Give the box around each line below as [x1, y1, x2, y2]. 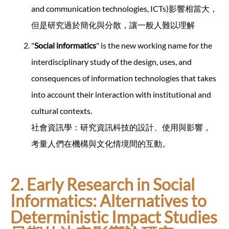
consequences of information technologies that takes [31, 73, 216, 83]
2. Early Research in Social [10, 174, 195, 195]
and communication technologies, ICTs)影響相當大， [31, 4, 218, 14]
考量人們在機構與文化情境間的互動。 [31, 139, 170, 149]
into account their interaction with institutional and [31, 89, 211, 100]
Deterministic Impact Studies [10, 207, 217, 227]
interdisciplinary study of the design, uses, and [31, 57, 192, 67]
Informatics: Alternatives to [10, 191, 207, 211]
